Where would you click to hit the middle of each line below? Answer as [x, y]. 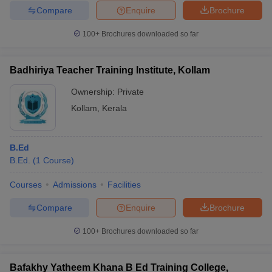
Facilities [124, 185]
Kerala [114, 108]
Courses [26, 185]
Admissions [75, 185]
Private [131, 92]
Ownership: [94, 92]
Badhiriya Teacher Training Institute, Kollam [110, 70]
